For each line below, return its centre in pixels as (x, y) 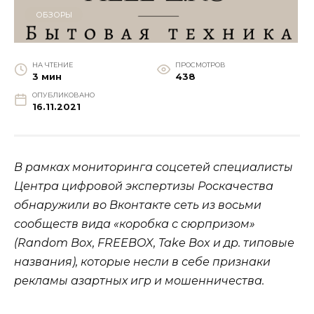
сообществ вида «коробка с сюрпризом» (135, 224)
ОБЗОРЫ (54, 15)
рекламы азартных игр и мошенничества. (139, 281)
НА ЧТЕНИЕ (52, 65)
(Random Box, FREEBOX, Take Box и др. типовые (154, 243)
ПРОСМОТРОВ (200, 65)
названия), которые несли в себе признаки (142, 262)
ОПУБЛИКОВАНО (63, 95)
